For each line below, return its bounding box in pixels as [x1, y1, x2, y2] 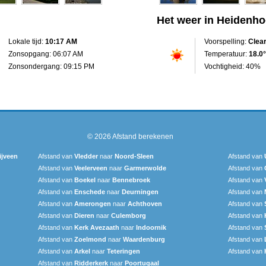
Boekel [74, 176, 96, 183]
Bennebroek [112, 176, 150, 183]
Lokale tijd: [8, 37, 45, 46]
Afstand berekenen [112, 132, 173, 141]
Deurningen [122, 188, 159, 195]
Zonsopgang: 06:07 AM [8, 49, 83, 58]
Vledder [74, 152, 98, 160]
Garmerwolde [124, 164, 166, 172]
